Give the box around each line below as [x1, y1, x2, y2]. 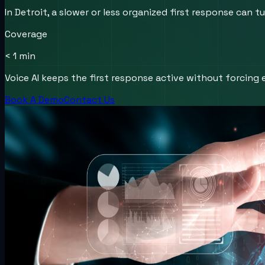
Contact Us [64, 93, 115, 106]
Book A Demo [5, 93, 64, 106]
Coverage [5, 27, 47, 40]
